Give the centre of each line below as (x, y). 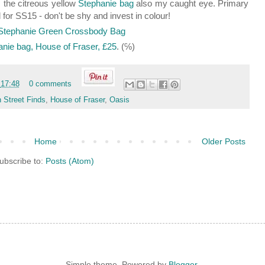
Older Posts (224, 141)
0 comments (51, 84)
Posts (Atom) (70, 161)
